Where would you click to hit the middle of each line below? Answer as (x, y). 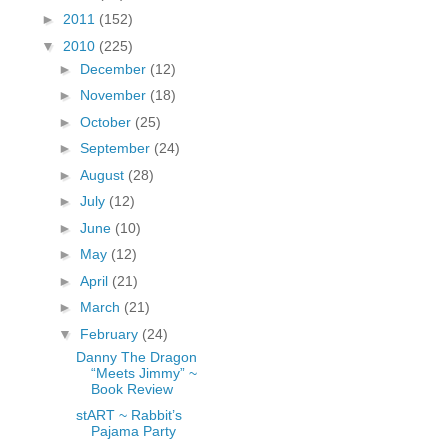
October (107, 121)
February (110, 333)
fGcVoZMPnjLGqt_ (136, 17)
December (114, 68)
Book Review (131, 388)
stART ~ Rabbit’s (128, 415)
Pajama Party (133, 431)
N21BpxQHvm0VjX (136, 55)
